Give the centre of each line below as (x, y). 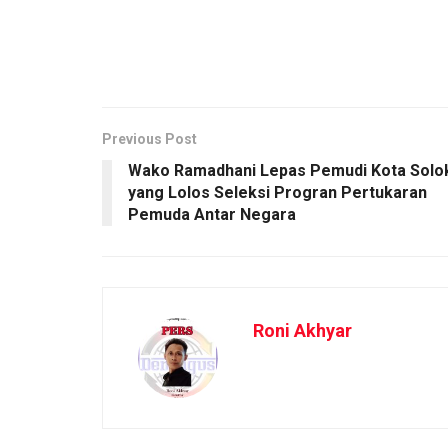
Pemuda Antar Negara (212, 214)
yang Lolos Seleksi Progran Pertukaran (277, 192)
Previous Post (149, 138)
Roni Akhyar (302, 330)
